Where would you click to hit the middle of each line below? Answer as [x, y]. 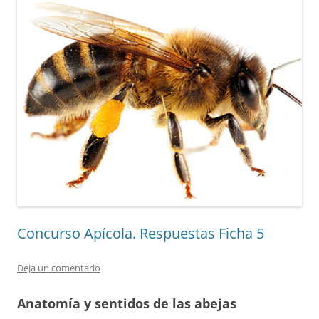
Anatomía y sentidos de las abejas [127, 303]
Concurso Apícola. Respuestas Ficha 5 [141, 233]
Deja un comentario [59, 267]
